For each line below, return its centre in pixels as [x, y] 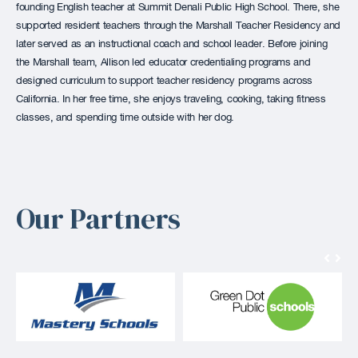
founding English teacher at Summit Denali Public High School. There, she [178, 7]
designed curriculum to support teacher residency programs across [164, 81]
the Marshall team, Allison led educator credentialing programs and [163, 62]
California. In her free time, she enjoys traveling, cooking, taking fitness [171, 99]
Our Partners [98, 218]
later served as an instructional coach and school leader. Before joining [172, 44]
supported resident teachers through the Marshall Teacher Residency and [178, 26]
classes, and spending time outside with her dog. [125, 117]
